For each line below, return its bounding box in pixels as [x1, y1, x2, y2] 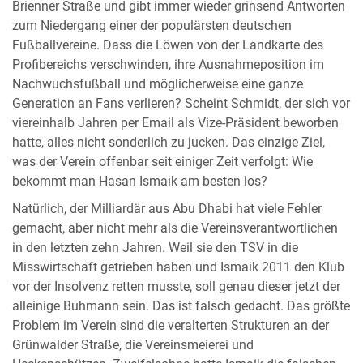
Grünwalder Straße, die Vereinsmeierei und [12, 337, 254, 352]
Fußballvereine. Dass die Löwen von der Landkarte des [12, 37, 323, 53]
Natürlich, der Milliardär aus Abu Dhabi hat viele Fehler [12, 201, 322, 216]
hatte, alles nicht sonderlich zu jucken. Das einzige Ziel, [12, 135, 325, 150]
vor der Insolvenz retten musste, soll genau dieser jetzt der [12, 279, 340, 294]
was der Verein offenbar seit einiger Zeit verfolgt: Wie [12, 154, 313, 169]
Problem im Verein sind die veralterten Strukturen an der [12, 318, 329, 333]
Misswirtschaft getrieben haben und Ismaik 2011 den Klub [12, 259, 344, 275]
